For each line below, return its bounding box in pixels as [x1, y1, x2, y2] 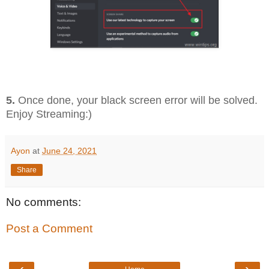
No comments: [6, 196, 81, 209]
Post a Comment [6, 222, 92, 235]
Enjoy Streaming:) [6, 107, 92, 120]
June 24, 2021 [42, 146, 97, 156]
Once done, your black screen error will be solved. [15, 94, 258, 106]
